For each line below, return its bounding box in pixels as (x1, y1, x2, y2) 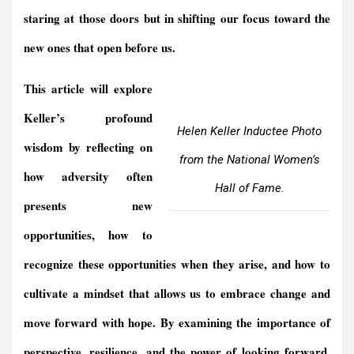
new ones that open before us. (24, 39, 175, 57)
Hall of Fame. (214, 180, 284, 195)
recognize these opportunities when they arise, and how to (24, 255, 330, 273)
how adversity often (24, 168, 153, 186)
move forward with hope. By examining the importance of (24, 314, 330, 332)
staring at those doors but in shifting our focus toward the (24, 9, 330, 28)
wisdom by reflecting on (24, 138, 153, 156)
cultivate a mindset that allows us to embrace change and (24, 284, 330, 303)
